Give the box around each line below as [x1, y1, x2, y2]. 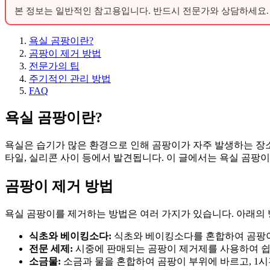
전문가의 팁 [29, 60, 80, 71]
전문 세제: [29, 243, 73, 254]
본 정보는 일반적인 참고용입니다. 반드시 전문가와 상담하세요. [14, 5, 269, 16]
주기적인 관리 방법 [29, 73, 111, 84]
